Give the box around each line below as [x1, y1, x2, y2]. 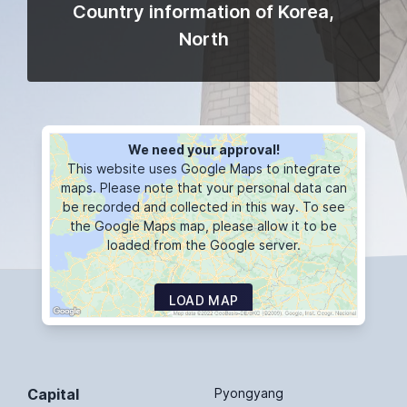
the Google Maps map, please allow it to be [70, 218, 337, 233]
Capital [27, 384, 79, 403]
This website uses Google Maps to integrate [66, 161, 341, 176]
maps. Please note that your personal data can [60, 180, 347, 195]
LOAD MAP [168, 293, 239, 308]
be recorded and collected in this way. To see [62, 199, 345, 214]
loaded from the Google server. [106, 237, 301, 253]
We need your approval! [127, 142, 280, 157]
